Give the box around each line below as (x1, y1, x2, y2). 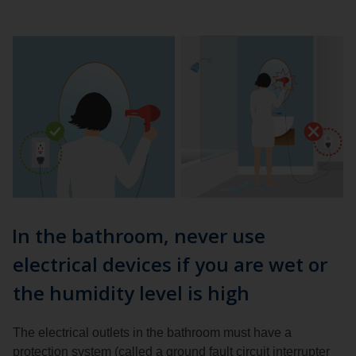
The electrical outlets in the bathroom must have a (13, 326, 292, 340)
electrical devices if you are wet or (13, 251, 327, 278)
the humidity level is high (13, 280, 250, 307)
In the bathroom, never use (12, 222, 265, 250)
